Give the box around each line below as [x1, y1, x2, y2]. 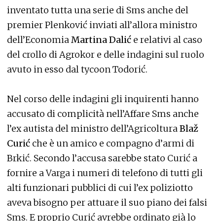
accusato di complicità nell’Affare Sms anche [7, 108, 199, 119]
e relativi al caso [133, 34, 202, 45]
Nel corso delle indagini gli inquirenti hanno [7, 93, 199, 105]
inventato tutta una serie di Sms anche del [7, 4, 188, 16]
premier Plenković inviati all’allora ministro [7, 19, 197, 31]
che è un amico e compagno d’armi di [30, 137, 194, 149]
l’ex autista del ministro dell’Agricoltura [7, 122, 178, 134]
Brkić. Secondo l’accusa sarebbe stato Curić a [7, 152, 197, 164]
